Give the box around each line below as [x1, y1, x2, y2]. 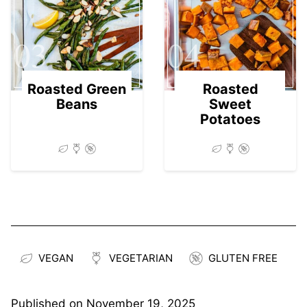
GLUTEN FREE [208, 251, 278, 265]
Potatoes [200, 110, 260, 127]
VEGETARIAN [109, 251, 173, 265]
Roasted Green [27, 80, 126, 97]
